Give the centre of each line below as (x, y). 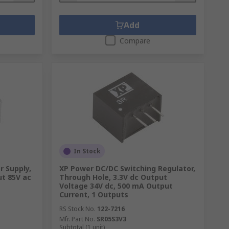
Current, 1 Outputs (94, 194)
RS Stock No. (77, 209)
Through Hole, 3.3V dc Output (113, 177)
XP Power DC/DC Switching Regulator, (127, 168)
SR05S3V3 (111, 219)
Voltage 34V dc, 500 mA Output (116, 186)
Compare (135, 41)
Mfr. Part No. (77, 219)
